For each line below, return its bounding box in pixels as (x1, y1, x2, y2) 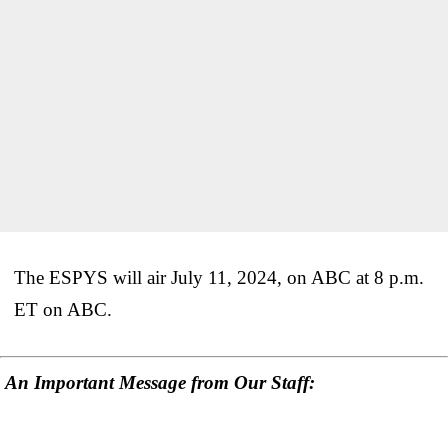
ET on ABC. (14, 298, 112, 320)
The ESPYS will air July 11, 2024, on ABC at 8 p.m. (14, 266, 424, 288)
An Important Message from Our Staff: (5, 372, 315, 394)
